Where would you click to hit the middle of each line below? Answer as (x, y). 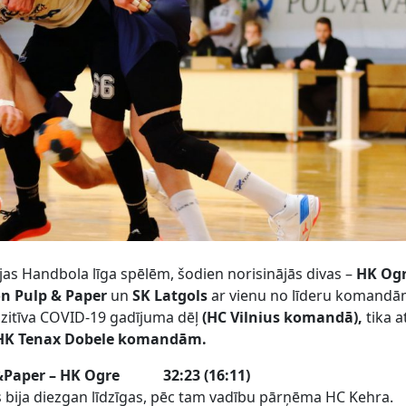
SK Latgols (170, 296)
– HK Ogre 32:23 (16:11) (150, 376)
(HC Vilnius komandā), (283, 318)
